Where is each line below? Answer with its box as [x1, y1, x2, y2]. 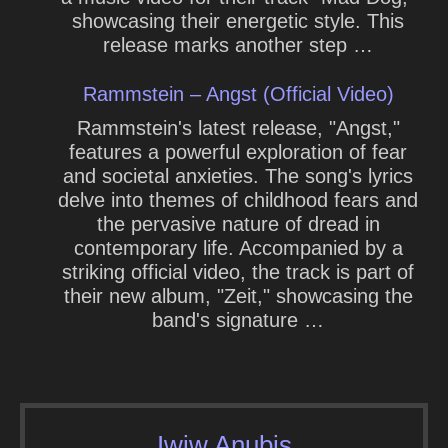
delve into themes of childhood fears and [58, 189, 418, 211]
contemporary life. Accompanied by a [73, 237, 403, 259]
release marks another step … [103, 34, 373, 56]
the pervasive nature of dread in [96, 213, 380, 235]
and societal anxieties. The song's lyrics [63, 165, 413, 187]
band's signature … [152, 309, 324, 331]
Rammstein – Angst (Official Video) [82, 83, 394, 105]
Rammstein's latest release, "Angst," [76, 117, 400, 139]
